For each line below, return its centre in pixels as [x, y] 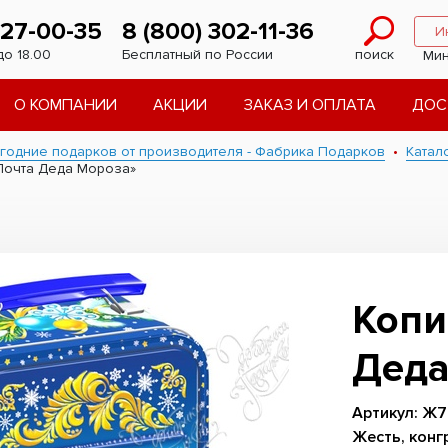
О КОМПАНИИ [65, 105]
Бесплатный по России [197, 54]
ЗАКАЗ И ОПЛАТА [309, 105]
